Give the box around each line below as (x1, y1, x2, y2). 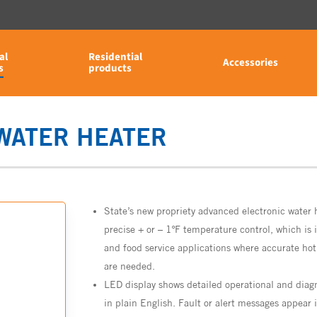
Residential (88, 50, 143, 64)
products (88, 61, 132, 76)
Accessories (223, 55, 279, 70)
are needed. (104, 260, 156, 272)
